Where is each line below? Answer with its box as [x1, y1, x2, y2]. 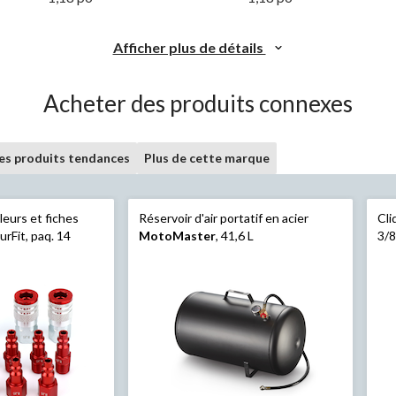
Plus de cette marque [144, 149, 270, 165]
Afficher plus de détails [112, 38, 266, 56]
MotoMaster [138, 227, 216, 243]
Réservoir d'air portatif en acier [138, 209, 308, 225]
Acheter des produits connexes [43, 88, 353, 118]
